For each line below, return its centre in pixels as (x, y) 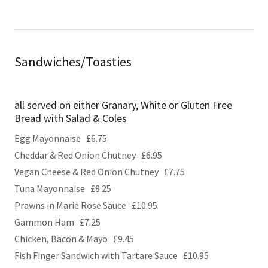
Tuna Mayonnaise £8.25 (63, 188)
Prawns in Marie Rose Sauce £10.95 (86, 205)
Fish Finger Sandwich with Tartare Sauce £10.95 (112, 255)
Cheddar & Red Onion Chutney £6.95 (88, 155)
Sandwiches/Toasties (73, 62)
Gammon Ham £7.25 (57, 222)
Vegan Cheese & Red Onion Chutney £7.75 (100, 172)
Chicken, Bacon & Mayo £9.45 (74, 239)
